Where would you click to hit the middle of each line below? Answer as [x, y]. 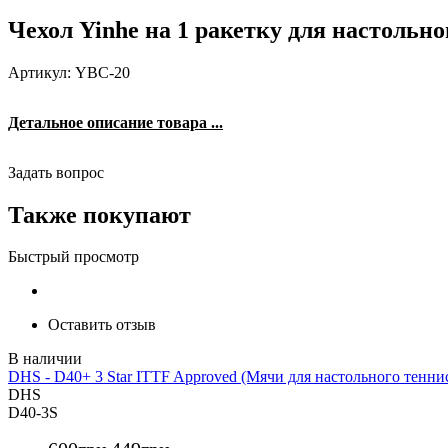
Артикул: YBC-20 [69, 72]
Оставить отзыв [102, 325]
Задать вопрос [56, 172]
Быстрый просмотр [73, 257]
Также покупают [99, 214]
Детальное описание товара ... [115, 122]
